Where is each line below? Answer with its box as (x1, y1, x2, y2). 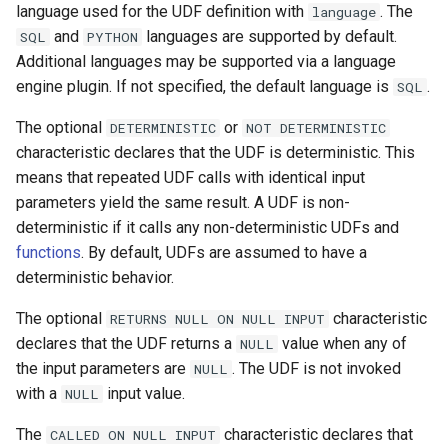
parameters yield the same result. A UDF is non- (16, 193, 350, 212)
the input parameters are (16, 359, 190, 378)
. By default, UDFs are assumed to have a (81, 243, 367, 262)
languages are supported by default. (142, 27, 398, 46)
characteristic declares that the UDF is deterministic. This (16, 143, 415, 162)
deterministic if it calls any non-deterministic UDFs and (16, 218, 399, 237)
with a (16, 384, 61, 403)
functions (16, 243, 81, 262)
